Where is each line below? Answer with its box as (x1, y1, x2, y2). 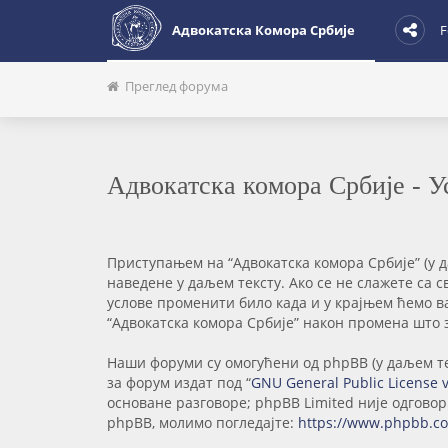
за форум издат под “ (107, 373, 251, 392)
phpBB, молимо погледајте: (107, 413, 298, 432)
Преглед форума (119, 77, 228, 95)
